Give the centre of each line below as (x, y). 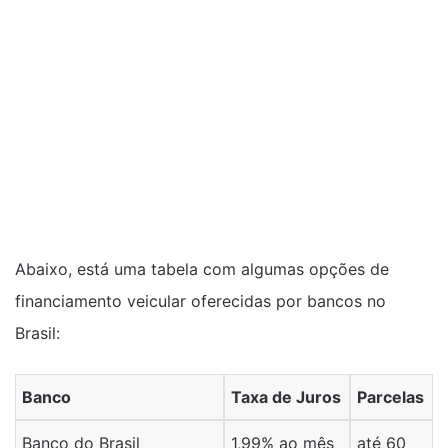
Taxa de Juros (286, 397)
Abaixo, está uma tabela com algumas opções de (202, 269)
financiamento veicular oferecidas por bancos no (200, 301)
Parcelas (391, 397)
